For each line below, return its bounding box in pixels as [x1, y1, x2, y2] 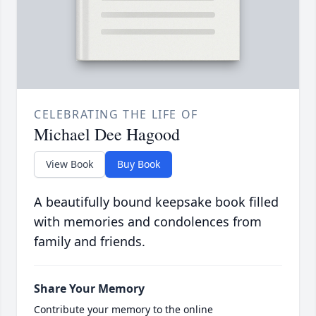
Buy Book [117, 157, 160, 171]
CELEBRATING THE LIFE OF [34, 107, 198, 123]
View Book [46, 157, 93, 171]
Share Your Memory [34, 281, 145, 297]
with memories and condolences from [34, 213, 262, 231]
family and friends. [34, 233, 145, 250]
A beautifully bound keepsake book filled [34, 193, 279, 211]
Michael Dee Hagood [34, 123, 180, 146]
